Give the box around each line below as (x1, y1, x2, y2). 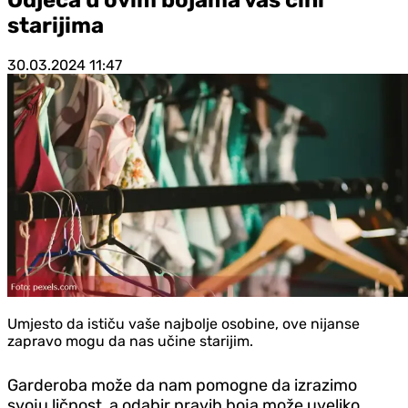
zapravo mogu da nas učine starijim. (7, 331, 253, 350)
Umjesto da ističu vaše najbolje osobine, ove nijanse (7, 314, 360, 332)
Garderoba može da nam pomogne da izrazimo (7, 374, 357, 395)
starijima (7, 12, 104, 38)
